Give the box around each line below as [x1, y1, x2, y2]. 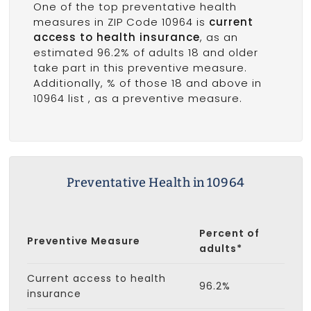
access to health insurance [33, 29, 200, 44]
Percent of [199, 226, 260, 240]
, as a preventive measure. [87, 90, 242, 106]
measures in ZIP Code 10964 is [33, 14, 209, 29]
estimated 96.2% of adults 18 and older [33, 44, 258, 60]
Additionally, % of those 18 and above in [33, 75, 262, 90]
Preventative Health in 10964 [66, 174, 245, 190]
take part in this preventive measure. [33, 60, 247, 75]
